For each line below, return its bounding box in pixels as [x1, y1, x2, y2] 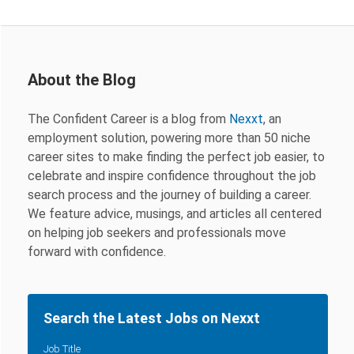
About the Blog [28, 70, 136, 90]
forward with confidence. [28, 244, 166, 260]
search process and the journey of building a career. [28, 187, 311, 203]
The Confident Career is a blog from [28, 111, 229, 127]
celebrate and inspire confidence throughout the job [28, 168, 316, 184]
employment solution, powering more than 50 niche [28, 130, 311, 146]
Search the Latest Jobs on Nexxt [43, 310, 260, 327]
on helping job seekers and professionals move [28, 225, 286, 241]
